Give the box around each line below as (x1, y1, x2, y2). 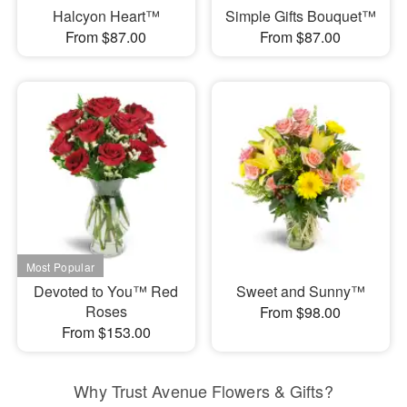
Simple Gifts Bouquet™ (224, 5, 376, 26)
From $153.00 (61, 322, 151, 343)
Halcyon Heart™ (52, 5, 160, 26)
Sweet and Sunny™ (235, 281, 365, 303)
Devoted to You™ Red (34, 281, 179, 303)
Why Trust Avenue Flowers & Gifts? (74, 379, 333, 403)
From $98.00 (260, 302, 342, 323)
